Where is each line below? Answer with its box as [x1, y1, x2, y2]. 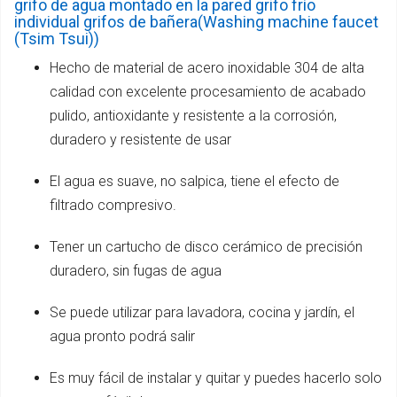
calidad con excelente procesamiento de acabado [50, 83, 366, 101]
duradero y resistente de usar [50, 131, 231, 149]
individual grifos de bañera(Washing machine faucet [14, 12, 378, 32]
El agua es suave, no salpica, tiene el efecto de [50, 173, 339, 191]
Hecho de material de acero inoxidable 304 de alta [50, 59, 364, 77]
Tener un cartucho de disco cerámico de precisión [50, 238, 362, 256]
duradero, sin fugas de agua [50, 262, 222, 280]
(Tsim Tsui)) [14, 29, 99, 49]
